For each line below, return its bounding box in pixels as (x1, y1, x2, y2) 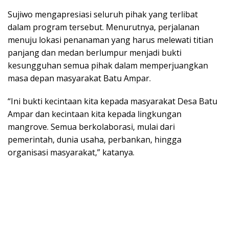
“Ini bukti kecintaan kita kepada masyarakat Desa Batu (8, 95, 217, 107)
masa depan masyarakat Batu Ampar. (8, 72, 151, 84)
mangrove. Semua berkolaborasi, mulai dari (8, 121, 175, 132)
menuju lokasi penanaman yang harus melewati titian (8, 34, 213, 45)
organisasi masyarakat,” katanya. (8, 146, 134, 158)
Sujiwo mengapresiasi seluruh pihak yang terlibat (8, 8, 198, 20)
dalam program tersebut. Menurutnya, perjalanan (8, 21, 199, 33)
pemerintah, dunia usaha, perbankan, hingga (8, 133, 181, 145)
